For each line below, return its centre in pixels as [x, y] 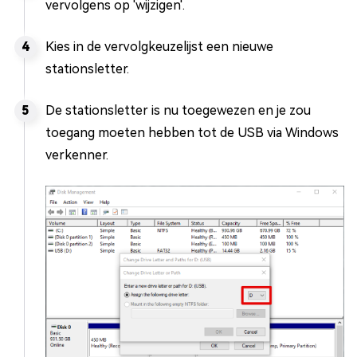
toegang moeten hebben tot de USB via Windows [192, 133]
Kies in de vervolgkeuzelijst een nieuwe [159, 47]
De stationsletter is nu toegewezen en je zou [178, 111]
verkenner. [77, 155]
